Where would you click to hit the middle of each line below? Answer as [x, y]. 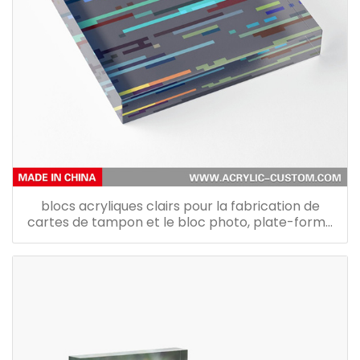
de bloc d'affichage [180, 238]
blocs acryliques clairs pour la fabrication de [180, 206]
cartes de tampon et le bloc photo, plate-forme [180, 222]
